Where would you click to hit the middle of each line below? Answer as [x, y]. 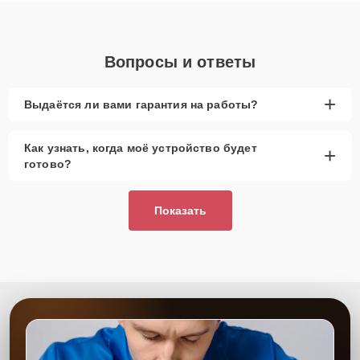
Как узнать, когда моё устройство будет [141, 147]
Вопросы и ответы [180, 61]
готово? [48, 164]
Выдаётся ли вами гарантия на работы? [141, 104]
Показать [180, 210]
